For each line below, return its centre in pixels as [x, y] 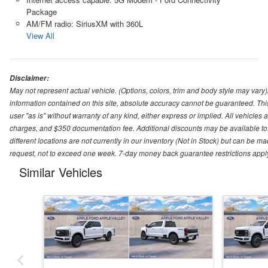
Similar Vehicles [61, 172]
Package [41, 11]
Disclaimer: [29, 78]
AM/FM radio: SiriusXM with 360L [84, 23]
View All [40, 35]
